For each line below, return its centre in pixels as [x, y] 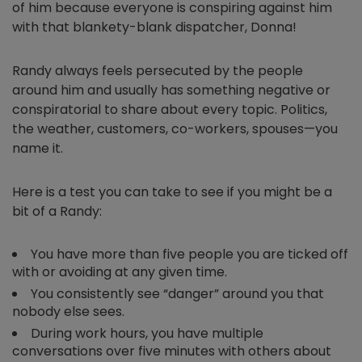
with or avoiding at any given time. [120, 272]
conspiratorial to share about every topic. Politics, [170, 109]
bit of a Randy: [57, 211]
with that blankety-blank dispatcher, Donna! [154, 27]
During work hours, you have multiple [147, 333]
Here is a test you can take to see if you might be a [172, 192]
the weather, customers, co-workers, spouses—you [175, 129]
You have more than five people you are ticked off [189, 254]
